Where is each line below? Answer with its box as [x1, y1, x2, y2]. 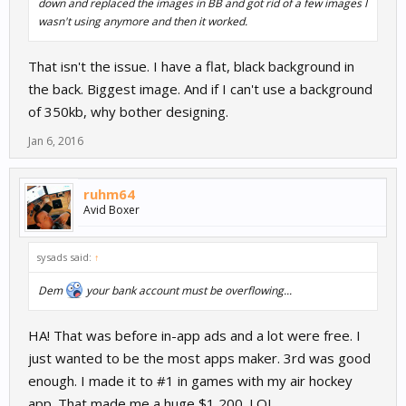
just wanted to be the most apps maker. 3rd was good [28, 349, 371, 368]
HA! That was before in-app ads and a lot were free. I [28, 326, 361, 345]
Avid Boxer [83, 202, 140, 218]
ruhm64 [83, 185, 135, 204]
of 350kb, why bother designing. [28, 102, 228, 121]
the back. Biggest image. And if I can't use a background [28, 80, 372, 99]
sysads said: [36, 250, 94, 265]
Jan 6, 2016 [28, 133, 83, 150]
